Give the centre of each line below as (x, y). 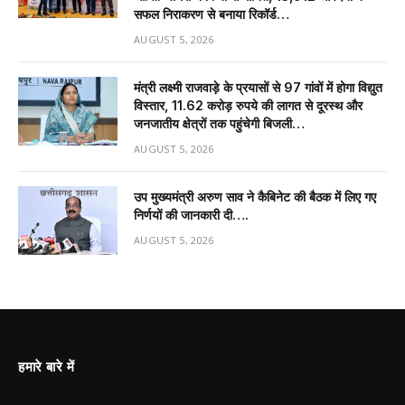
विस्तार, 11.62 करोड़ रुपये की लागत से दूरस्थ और (248, 105)
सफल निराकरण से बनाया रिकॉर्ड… (212, 14)
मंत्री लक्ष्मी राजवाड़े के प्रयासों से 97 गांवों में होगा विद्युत (258, 87)
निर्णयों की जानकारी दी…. (191, 214)
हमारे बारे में (47, 367)
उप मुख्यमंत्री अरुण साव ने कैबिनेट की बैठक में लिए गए (255, 196)
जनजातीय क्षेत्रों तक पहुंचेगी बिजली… (219, 123)
